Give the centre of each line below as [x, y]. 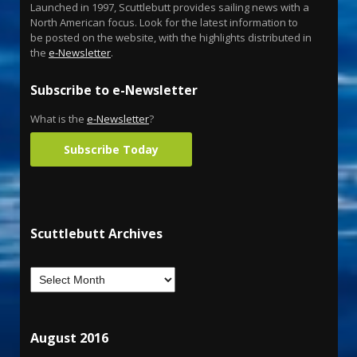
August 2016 [69, 338]
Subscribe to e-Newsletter [114, 90]
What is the [59, 119]
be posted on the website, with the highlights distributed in [171, 38]
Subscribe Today [111, 150]
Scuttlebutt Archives [96, 234]
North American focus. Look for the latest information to [164, 23]
